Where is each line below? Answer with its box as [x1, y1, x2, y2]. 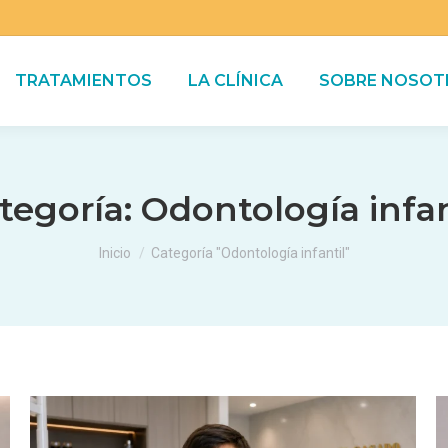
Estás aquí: [98, 233, 179, 253]
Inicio [98, 245, 131, 261]
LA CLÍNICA [187, 71, 283, 90]
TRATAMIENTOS [14, 71, 152, 90]
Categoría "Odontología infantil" [150, 245, 350, 261]
